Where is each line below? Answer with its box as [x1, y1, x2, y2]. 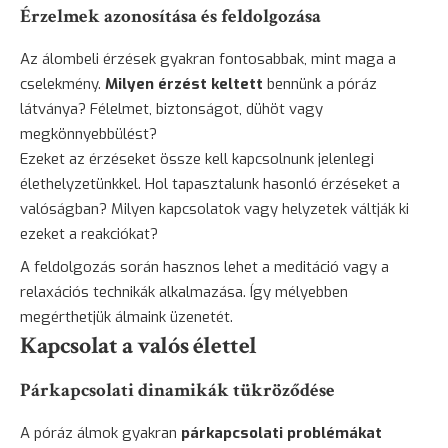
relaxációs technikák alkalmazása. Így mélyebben [20, 282, 348, 302]
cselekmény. [20, 74, 105, 94]
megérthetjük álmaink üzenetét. [20, 307, 233, 327]
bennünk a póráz [263, 74, 377, 94]
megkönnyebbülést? [20, 124, 157, 144]
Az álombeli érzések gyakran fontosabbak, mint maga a [20, 49, 396, 69]
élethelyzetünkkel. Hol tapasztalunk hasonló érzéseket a [20, 174, 400, 194]
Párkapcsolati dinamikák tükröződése [20, 378, 335, 404]
